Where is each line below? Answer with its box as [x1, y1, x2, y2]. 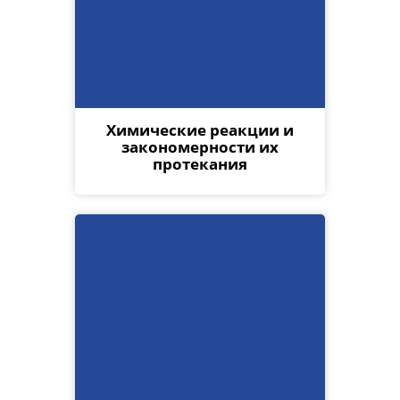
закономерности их [121, 136, 279, 157]
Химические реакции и [106, 119, 294, 140]
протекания [153, 153, 247, 174]
